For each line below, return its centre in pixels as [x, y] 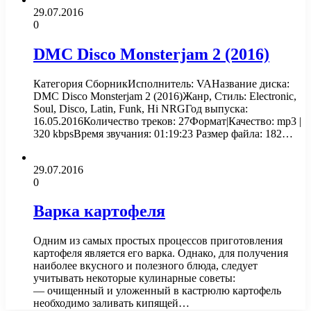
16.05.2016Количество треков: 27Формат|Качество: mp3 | [167, 121]
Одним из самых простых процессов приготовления [158, 241]
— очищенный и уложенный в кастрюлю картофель [157, 291]
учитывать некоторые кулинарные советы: [134, 278]
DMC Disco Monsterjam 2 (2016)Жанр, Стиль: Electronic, [165, 96]
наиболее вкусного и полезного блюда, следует [145, 266]
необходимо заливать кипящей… [111, 303]
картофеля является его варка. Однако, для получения [161, 253]
